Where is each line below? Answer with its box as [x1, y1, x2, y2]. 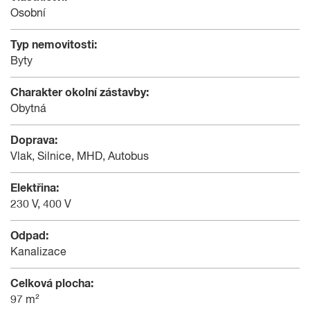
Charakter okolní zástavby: [10, 86, 149, 98]
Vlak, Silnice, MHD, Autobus [10, 151, 149, 163]
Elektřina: [10, 182, 59, 194]
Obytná [10, 103, 46, 115]
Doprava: [10, 134, 57, 146]
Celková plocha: [10, 277, 93, 289]
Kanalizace [10, 246, 66, 258]
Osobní [10, 8, 46, 19]
